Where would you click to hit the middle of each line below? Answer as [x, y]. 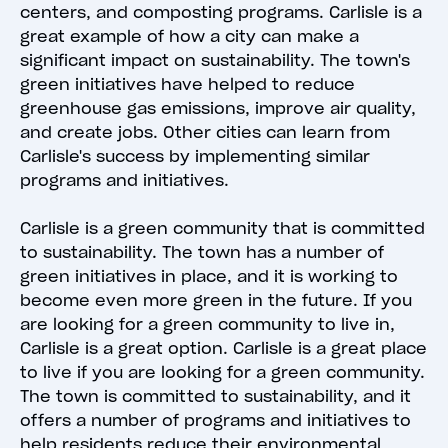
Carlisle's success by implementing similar [195, 156]
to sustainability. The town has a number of [202, 252]
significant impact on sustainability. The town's [215, 60]
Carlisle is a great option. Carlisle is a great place [223, 348]
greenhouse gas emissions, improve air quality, [218, 108]
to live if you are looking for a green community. [222, 372]
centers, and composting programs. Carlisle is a [221, 12]
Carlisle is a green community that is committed [222, 228]
